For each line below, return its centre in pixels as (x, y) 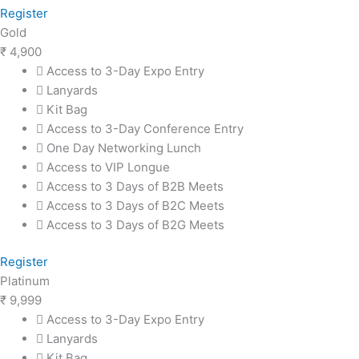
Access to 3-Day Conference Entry (145, 128)
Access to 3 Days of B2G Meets (135, 224)
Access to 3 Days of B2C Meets (135, 205)
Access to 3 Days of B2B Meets (135, 186)
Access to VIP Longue (108, 167)
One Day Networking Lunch (124, 147)
